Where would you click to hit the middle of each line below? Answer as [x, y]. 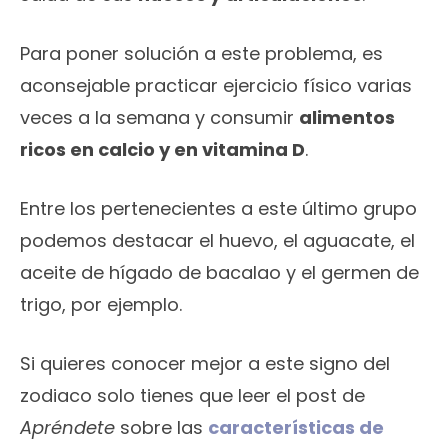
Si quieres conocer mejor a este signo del [205, 364]
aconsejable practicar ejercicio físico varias [216, 86]
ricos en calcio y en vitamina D [162, 150]
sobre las [161, 428]
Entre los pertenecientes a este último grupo [218, 209]
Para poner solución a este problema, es [201, 54]
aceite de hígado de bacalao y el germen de [219, 273]
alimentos [347, 118]
